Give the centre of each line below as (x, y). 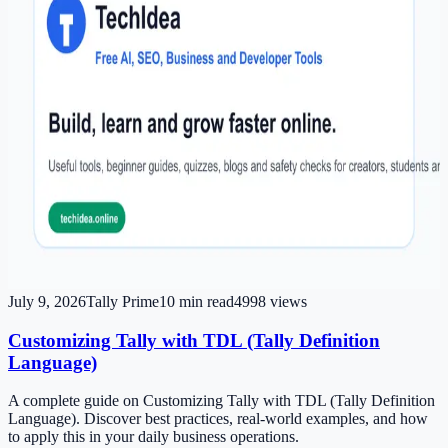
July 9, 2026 (47, 301)
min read (204, 301)
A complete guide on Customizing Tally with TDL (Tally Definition (221, 401)
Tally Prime (122, 301)
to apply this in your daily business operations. (153, 437)
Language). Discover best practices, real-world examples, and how (218, 419)
